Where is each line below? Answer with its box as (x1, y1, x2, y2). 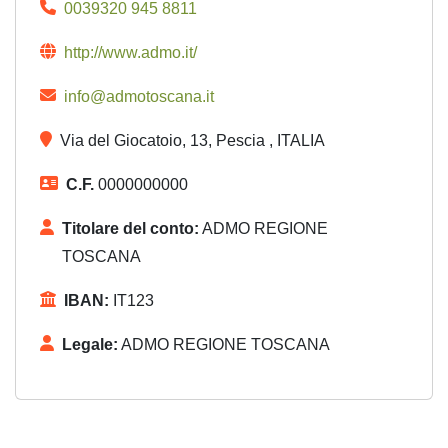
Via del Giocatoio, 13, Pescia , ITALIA (60, 132, 325, 149)
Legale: (62, 336, 118, 353)
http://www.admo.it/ (64, 44, 197, 61)
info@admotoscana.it (64, 88, 214, 105)
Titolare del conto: (62, 220, 199, 237)
